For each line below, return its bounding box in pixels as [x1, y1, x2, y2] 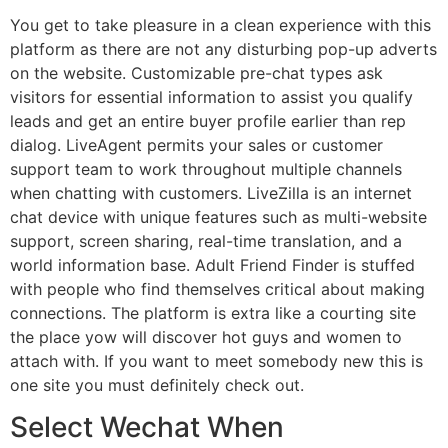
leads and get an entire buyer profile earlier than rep [10, 110, 406, 131]
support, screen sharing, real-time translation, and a [10, 230, 402, 251]
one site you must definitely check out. [10, 374, 304, 395]
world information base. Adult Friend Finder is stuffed [10, 254, 415, 275]
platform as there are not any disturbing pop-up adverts [10, 38, 437, 59]
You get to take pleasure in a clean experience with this [10, 14, 431, 35]
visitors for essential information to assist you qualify [10, 86, 413, 107]
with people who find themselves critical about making [10, 278, 425, 299]
